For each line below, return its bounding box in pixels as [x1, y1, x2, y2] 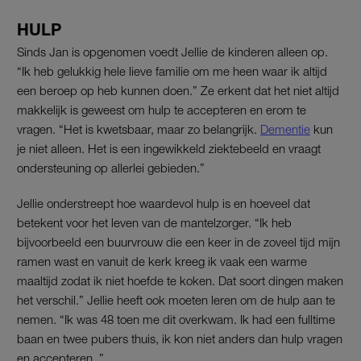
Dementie [260, 121, 310, 136]
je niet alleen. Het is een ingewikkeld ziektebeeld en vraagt [17, 140, 321, 156]
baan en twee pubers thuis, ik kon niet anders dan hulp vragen [17, 330, 342, 346]
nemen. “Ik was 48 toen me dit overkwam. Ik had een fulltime [17, 311, 335, 326]
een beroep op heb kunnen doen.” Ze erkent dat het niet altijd [17, 82, 339, 98]
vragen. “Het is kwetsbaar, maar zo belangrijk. [17, 121, 260, 136]
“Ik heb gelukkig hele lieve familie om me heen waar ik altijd [17, 63, 327, 78]
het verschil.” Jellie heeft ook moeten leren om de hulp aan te [17, 292, 335, 307]
